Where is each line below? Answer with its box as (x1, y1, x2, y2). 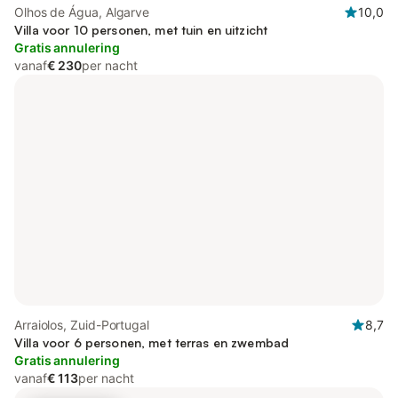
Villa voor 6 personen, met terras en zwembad (14, 335, 290, 350)
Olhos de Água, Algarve (14, 4, 150, 20)
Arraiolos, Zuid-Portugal (14, 317, 149, 332)
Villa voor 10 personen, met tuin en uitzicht (14, 22, 268, 37)
